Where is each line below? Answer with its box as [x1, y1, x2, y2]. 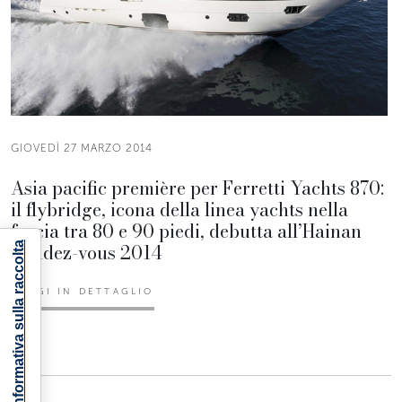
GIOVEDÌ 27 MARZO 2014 [11, 141, 153, 154]
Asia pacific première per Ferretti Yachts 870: [11, 173, 384, 202]
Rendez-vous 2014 [11, 238, 162, 267]
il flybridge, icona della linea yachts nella [11, 195, 348, 223]
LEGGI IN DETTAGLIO [11, 285, 154, 297]
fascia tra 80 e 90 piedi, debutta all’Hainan [11, 216, 362, 245]
